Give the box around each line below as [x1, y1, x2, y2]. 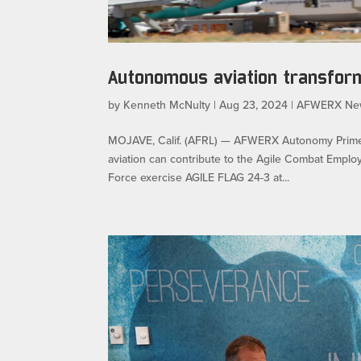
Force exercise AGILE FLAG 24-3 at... [108, 169, 290, 186]
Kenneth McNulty [123, 97, 211, 114]
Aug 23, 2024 [219, 97, 288, 114]
